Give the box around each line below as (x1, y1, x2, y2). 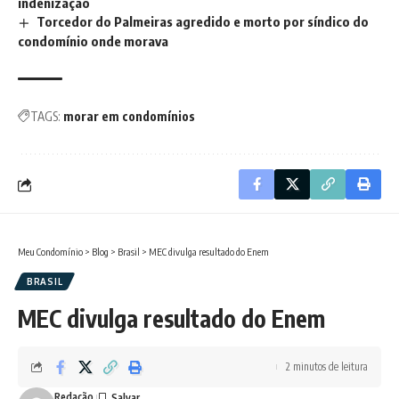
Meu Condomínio (18, 246, 83, 258)
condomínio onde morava (18, 33, 168, 50)
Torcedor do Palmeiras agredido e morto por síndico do (37, 13, 370, 30)
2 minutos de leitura (286, 360, 368, 374)
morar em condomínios (63, 109, 195, 125)
